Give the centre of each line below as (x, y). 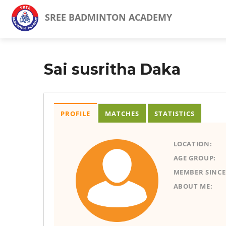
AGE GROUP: (194, 158)
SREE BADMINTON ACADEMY (107, 17)
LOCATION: (193, 144)
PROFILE (75, 114)
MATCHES (122, 114)
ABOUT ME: (193, 186)
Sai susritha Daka (112, 69)
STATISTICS (174, 114)
